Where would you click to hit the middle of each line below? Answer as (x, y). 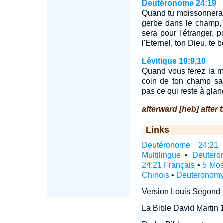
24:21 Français (168, 165)
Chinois (155, 175)
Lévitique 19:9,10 (173, 61)
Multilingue (161, 155)
